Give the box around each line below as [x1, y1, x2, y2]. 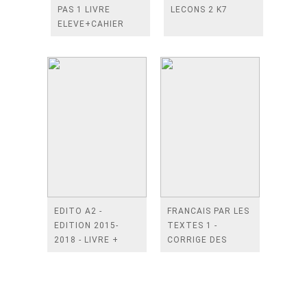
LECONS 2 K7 [171, 5, 228, 14]
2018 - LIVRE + [54, 235, 119, 245]
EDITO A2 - [54, 206, 102, 216]
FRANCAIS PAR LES [167, 206, 249, 216]
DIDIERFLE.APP [54, 249, 119, 259]
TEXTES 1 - [167, 221, 217, 230]
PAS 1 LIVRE [58, 5, 110, 14]
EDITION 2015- [54, 221, 119, 230]
